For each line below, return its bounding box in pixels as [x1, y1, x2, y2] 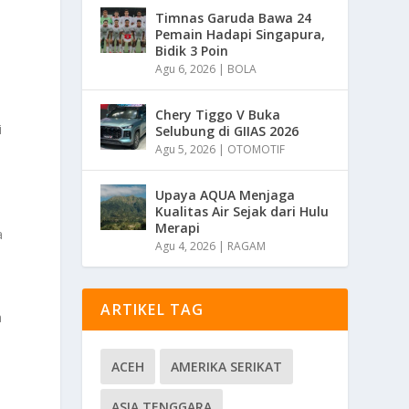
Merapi [155, 218, 201, 236]
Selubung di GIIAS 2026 [155, 121, 299, 140]
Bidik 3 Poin [155, 41, 229, 59]
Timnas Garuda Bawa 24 [155, 8, 312, 26]
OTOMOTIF [227, 141, 286, 157]
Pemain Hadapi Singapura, [155, 25, 326, 43]
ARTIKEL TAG [100, 299, 204, 320]
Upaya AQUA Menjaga [155, 185, 296, 204]
